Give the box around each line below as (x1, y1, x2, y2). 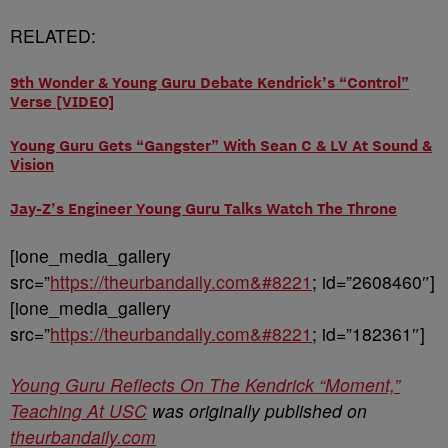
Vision (10, 154, 54, 174)
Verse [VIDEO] (10, 91, 115, 111)
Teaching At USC (10, 398, 147, 423)
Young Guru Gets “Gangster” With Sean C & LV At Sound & (10, 135, 432, 155)
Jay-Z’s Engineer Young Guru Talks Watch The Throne (10, 198, 397, 218)
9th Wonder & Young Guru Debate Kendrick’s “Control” (10, 72, 409, 92)
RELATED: (10, 23, 96, 48)
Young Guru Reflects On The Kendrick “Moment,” (10, 372, 400, 397)
